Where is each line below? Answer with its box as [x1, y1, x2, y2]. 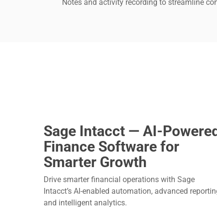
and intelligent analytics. [44, 198, 127, 207]
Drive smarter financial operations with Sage [44, 174, 195, 184]
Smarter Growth [44, 153, 147, 170]
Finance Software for [44, 138, 180, 155]
